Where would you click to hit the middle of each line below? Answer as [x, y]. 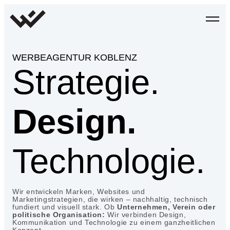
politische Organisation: [59, 215]
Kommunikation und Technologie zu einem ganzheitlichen [114, 222]
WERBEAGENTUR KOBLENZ [75, 57]
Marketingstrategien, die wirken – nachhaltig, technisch [110, 199]
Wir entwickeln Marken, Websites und [79, 191]
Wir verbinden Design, [146, 215]
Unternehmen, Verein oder [166, 207]
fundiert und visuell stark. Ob [65, 207]
